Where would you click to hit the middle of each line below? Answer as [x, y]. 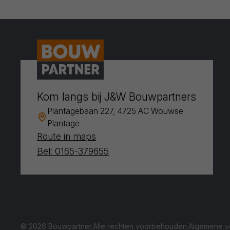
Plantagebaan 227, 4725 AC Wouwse [115, 111]
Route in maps [66, 136]
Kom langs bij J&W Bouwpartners [117, 97]
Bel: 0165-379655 [73, 151]
